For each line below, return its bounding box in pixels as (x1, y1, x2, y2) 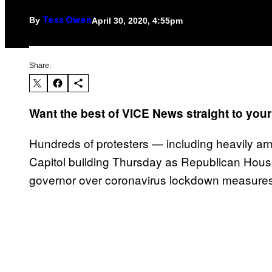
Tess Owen (42, 17, 92, 25)
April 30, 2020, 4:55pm (92, 15, 183, 25)
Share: (29, 61, 51, 70)
